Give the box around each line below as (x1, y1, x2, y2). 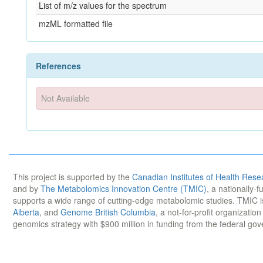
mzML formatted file (39, 18, 113, 29)
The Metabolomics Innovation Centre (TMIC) (41, 182, 207, 194)
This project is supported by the (13, 170, 132, 183)
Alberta (13, 205, 39, 218)
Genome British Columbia (60, 205, 156, 218)
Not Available (41, 92, 90, 104)
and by (13, 182, 41, 194)
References (36, 60, 81, 72)
